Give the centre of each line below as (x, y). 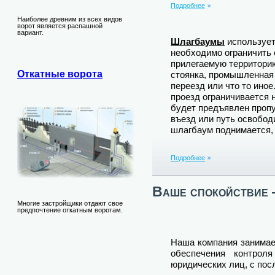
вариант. (30, 32)
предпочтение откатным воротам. (70, 210)
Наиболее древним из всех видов (70, 19)
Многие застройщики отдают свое (70, 203)
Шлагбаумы (198, 41)
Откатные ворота (60, 74)
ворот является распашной (60, 25)
